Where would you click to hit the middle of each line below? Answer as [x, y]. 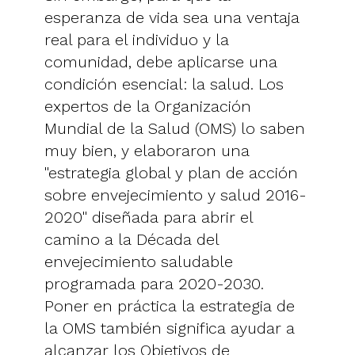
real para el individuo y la [137, 39]
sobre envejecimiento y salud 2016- [176, 195]
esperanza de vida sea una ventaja [172, 17]
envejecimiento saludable [139, 261]
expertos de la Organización [148, 106]
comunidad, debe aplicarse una [161, 61]
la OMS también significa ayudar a [170, 328]
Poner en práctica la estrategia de [170, 305]
